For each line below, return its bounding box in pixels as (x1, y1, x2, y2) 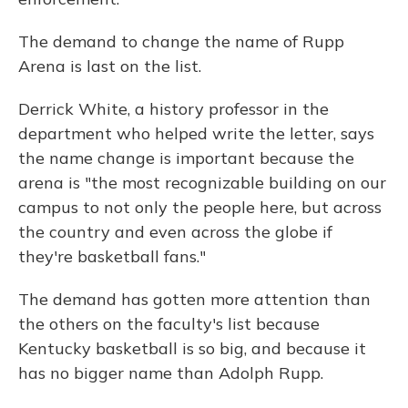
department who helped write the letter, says (18, 123, 374, 144)
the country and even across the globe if (18, 221, 332, 242)
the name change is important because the (18, 148, 354, 168)
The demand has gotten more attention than (18, 289, 371, 310)
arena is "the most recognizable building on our (18, 172, 386, 193)
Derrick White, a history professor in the (18, 98, 329, 119)
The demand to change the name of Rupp (18, 31, 344, 52)
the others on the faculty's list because (18, 313, 320, 334)
